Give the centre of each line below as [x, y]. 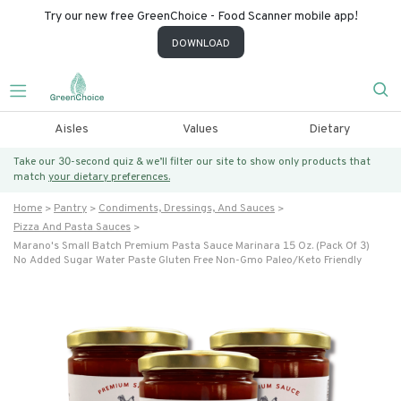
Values [200, 129]
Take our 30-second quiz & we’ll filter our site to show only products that [192, 162]
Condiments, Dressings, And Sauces [187, 209]
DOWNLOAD [200, 44]
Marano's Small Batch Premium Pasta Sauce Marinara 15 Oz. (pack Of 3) [192, 246]
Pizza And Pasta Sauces [72, 227]
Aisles [71, 129]
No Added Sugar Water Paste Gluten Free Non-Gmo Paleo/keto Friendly [188, 260]
